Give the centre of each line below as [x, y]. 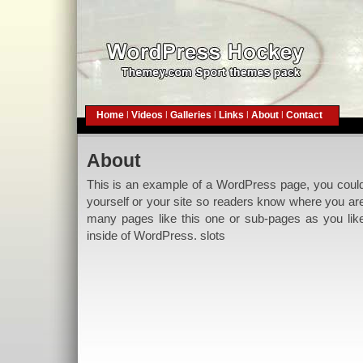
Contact [304, 115]
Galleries [190, 115]
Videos [147, 115]
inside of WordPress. [143, 235]
